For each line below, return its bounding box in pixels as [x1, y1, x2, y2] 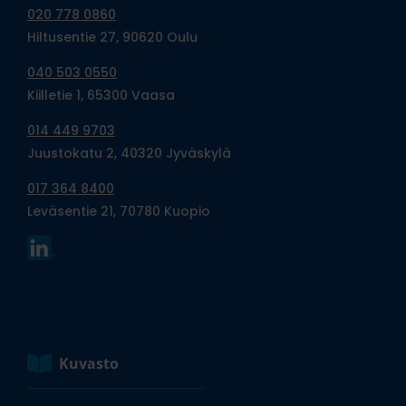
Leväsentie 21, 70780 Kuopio [27, 202, 210, 221]
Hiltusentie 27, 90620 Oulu [27, 28, 198, 47]
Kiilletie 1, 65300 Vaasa [27, 86, 175, 105]
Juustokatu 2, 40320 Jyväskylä [27, 144, 231, 163]
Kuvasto [59, 353, 119, 373]
